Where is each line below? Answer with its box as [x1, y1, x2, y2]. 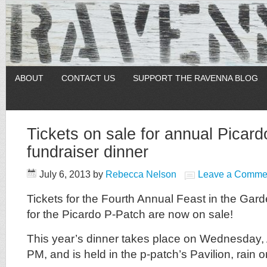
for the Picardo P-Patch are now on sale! [27, 208, 233, 221]
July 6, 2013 [39, 169, 91, 179]
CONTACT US [61, 73, 115, 83]
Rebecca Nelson [105, 169, 176, 179]
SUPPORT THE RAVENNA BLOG [133, 73, 258, 83]
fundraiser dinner [27, 142, 148, 161]
